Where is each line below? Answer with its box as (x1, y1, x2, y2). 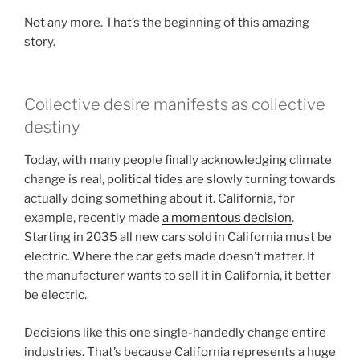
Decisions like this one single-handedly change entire (24, 325, 326, 340)
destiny (24, 117, 80, 137)
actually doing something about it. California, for (24, 191, 295, 207)
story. (24, 34, 55, 49)
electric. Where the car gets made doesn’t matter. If (24, 249, 315, 264)
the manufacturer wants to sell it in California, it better (24, 268, 331, 284)
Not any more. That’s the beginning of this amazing (24, 14, 309, 30)
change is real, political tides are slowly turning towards (24, 172, 336, 187)
